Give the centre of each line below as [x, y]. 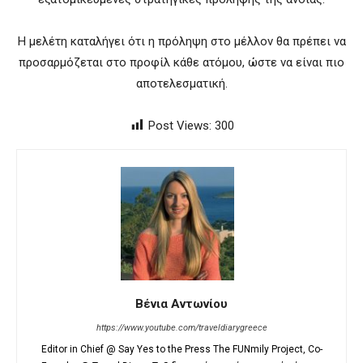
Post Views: [180, 125]
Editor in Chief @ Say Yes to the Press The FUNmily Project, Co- [181, 349]
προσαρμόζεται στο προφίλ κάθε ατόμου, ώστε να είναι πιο [181, 62]
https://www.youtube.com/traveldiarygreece [181, 327]
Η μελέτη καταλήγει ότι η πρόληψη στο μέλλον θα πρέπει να [181, 41]
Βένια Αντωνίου [181, 303]
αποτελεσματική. [181, 83]
